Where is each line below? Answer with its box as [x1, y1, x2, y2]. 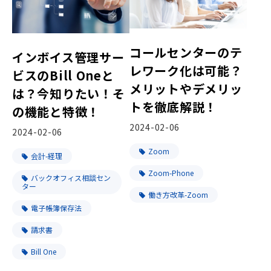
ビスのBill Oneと [12, 66, 114, 84]
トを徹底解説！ [129, 97, 218, 116]
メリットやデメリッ [129, 79, 243, 97]
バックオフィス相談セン [31, 172, 111, 183]
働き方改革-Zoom [148, 189, 208, 200]
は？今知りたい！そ [12, 84, 125, 102]
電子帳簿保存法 [31, 202, 82, 213]
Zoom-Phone [148, 167, 194, 178]
